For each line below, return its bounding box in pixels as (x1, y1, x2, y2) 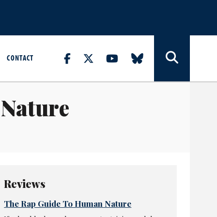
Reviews (4, 176, 46, 191)
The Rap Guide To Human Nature (4, 198, 132, 209)
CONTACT (7, 52, 34, 62)
